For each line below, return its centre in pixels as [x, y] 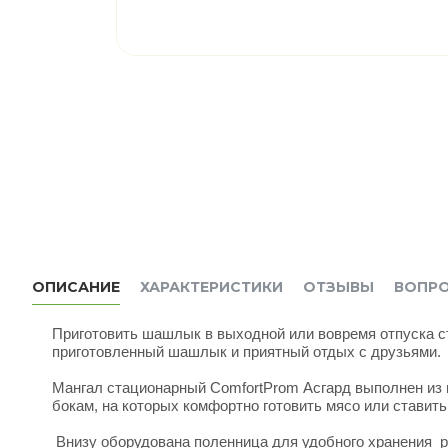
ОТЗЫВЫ [338, 286]
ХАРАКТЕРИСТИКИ [211, 286]
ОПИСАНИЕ [76, 286]
